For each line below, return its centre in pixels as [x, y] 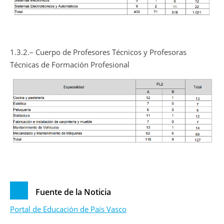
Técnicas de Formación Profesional [70, 65]
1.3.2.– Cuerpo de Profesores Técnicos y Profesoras [98, 52]
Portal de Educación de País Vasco [68, 209]
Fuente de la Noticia [73, 192]
